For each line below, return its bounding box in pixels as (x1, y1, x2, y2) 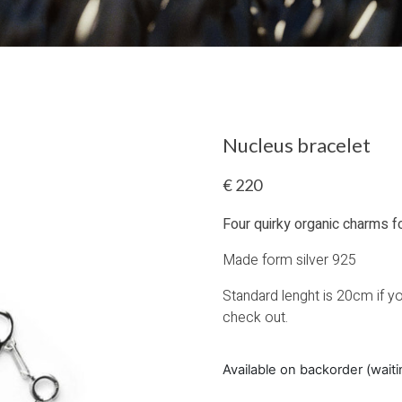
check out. (223, 307, 289, 328)
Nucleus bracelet (223, 133, 371, 157)
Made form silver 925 (223, 249, 357, 271)
